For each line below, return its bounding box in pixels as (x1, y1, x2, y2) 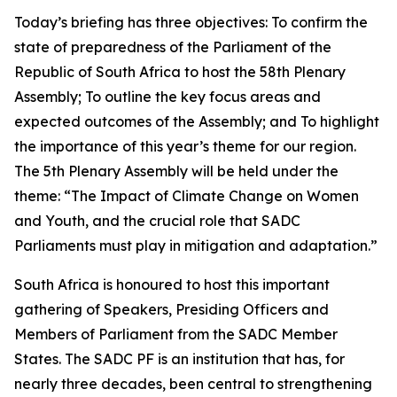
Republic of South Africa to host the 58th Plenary (14, 63, 346, 81)
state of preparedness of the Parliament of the (14, 38, 331, 56)
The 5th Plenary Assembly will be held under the (14, 162, 339, 180)
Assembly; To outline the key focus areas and (14, 88, 321, 105)
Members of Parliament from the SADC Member (14, 325, 338, 343)
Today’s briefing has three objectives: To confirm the (14, 13, 368, 31)
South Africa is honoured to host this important (14, 276, 330, 293)
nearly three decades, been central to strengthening (14, 375, 372, 393)
